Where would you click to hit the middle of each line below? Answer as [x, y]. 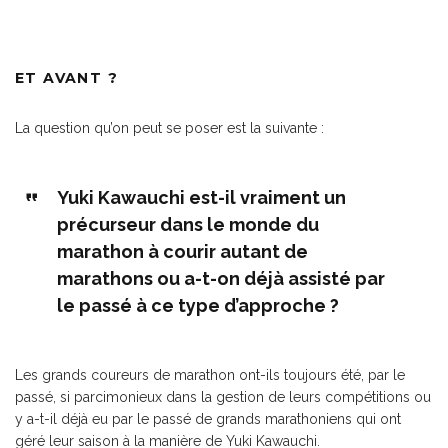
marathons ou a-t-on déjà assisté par [220, 278]
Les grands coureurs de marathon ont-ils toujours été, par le [210, 375]
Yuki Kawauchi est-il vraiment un [201, 197]
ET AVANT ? [66, 78]
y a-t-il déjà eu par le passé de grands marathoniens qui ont [208, 419]
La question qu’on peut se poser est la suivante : [169, 128]
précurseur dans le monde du [187, 224]
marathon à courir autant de [182, 251]
